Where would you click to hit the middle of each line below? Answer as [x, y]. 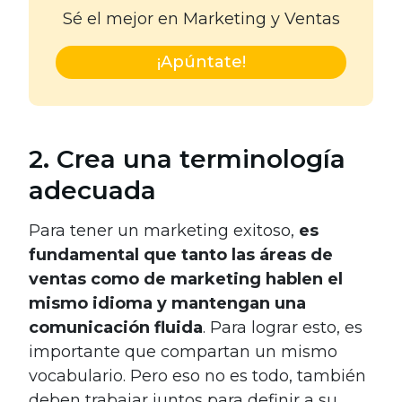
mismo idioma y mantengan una [167, 304]
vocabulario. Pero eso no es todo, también [197, 376]
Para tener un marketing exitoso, [164, 231]
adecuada [92, 191]
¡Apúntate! [201, 62]
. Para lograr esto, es [283, 328]
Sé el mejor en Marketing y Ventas [201, 19]
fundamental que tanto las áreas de [181, 255]
